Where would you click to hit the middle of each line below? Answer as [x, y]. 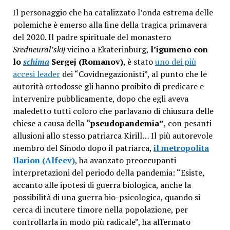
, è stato [139, 62]
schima [36, 62]
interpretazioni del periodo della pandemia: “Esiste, [108, 173]
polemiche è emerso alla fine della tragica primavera [110, 25]
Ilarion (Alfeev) [44, 160]
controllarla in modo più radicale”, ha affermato [101, 222]
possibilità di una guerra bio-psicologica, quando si [106, 197]
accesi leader [36, 74]
